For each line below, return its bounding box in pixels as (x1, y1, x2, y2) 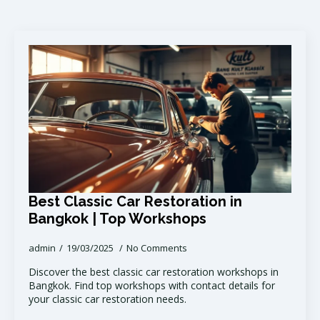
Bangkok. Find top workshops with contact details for (29, 278, 275, 292)
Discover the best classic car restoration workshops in (29, 264, 279, 279)
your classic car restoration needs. (29, 291, 186, 306)
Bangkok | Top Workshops (29, 209, 206, 227)
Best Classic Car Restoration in (29, 192, 242, 210)
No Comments (126, 241, 187, 254)
